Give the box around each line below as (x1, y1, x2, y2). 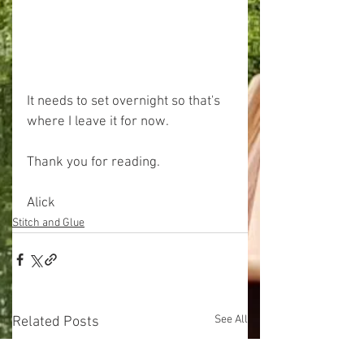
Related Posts (12, 313, 99, 331)
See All (214, 312, 248, 327)
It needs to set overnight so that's (27, 93, 223, 110)
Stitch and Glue (12, 215, 84, 230)
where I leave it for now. (27, 113, 169, 130)
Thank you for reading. (27, 154, 160, 171)
